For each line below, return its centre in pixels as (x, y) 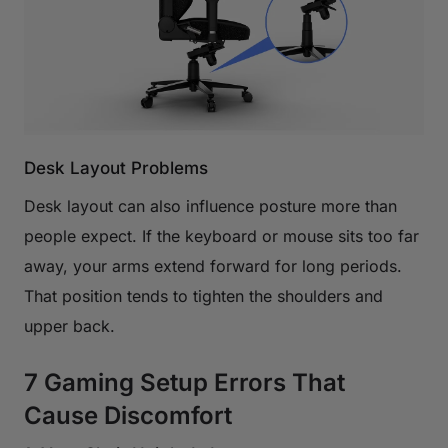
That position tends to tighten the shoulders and (203, 295)
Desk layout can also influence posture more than (210, 205)
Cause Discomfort (128, 415)
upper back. (69, 325)
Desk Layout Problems (116, 167)
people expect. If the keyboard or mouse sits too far (221, 235)
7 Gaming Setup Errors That (184, 382)
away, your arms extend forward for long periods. (213, 265)
